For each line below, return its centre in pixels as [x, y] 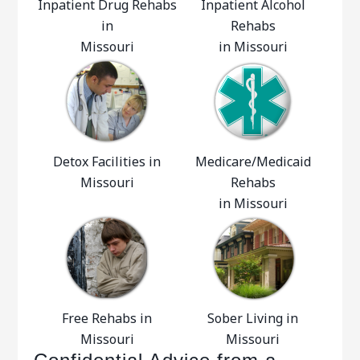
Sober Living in [253, 318]
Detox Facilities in [107, 162]
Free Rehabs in [107, 318]
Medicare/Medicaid [253, 162]
